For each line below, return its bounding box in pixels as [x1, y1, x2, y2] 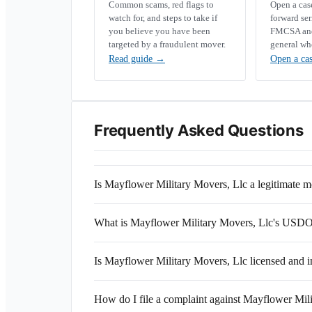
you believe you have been [109, 26, 210, 36]
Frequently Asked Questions [94, 121, 304, 139]
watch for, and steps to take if [109, 13, 217, 23]
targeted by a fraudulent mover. [109, 39, 226, 49]
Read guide [109, 54, 155, 64]
